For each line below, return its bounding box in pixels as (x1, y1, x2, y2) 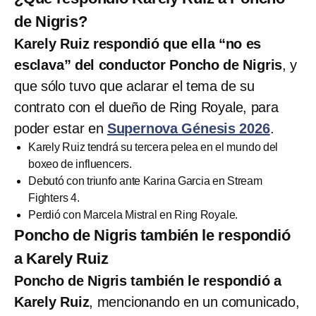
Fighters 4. (28, 192, 80, 205)
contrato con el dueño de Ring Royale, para (14, 99, 279, 116)
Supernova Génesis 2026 (107, 121, 270, 137)
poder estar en (14, 121, 107, 137)
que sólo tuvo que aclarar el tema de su (14, 78, 255, 95)
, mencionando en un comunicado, (89, 294, 300, 310)
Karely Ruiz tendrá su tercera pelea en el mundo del (28, 141, 279, 154)
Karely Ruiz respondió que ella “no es (14, 36, 262, 52)
